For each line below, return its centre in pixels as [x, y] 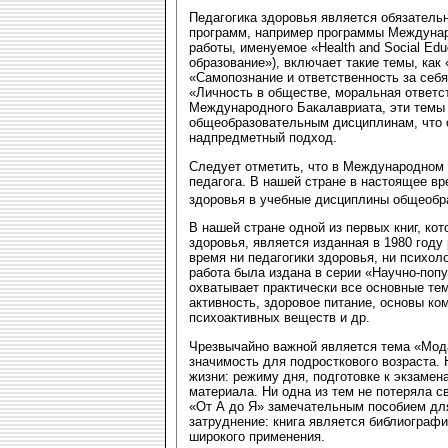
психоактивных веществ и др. [279, 318]
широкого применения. [257, 436]
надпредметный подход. [263, 138]
